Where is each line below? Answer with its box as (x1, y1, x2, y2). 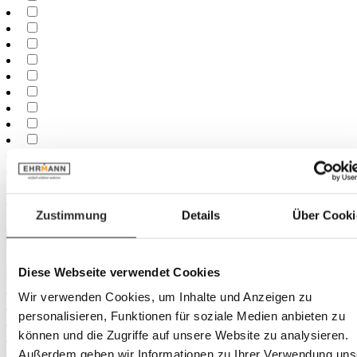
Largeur (13, 232, 50, 245)
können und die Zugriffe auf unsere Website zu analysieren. (18, 328, 348, 342)
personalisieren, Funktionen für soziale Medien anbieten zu (18, 308, 345, 323)
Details (181, 208, 221, 222)
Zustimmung (35, 208, 107, 222)
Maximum (6, 210, 61, 225)
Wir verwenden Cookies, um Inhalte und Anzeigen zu (18, 289, 312, 304)
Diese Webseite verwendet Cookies (18, 265, 220, 278)
